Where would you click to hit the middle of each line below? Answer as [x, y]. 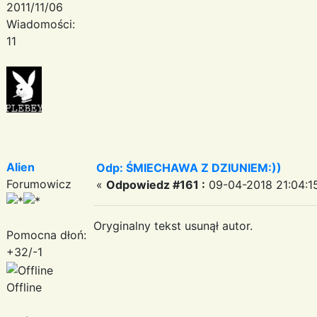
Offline [24, 287]
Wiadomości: [41, 24]
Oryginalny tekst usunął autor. [173, 225]
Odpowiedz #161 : [156, 184]
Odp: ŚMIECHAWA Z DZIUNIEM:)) [189, 167]
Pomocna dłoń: [46, 235]
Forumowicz [39, 184]
